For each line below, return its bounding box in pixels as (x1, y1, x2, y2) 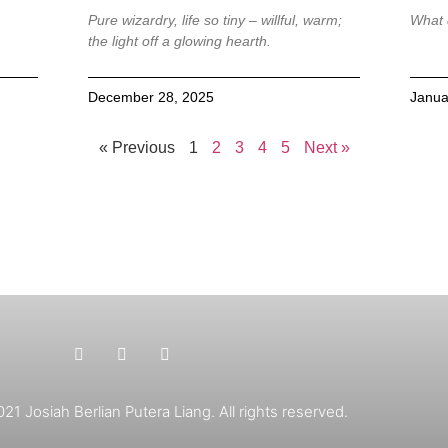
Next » (303, 139, 350, 157)
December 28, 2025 (88, 89, 215, 106)
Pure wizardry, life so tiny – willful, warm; (88, 12, 343, 29)
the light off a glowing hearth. (88, 33, 272, 50)
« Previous (98, 139, 175, 157)
